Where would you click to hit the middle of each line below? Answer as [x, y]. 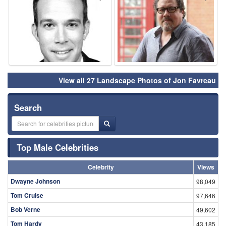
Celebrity [101, 167]
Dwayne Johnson [35, 181]
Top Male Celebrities [58, 147]
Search [28, 107]
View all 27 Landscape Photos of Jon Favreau [137, 80]
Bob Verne [25, 209]
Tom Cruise [27, 195]
